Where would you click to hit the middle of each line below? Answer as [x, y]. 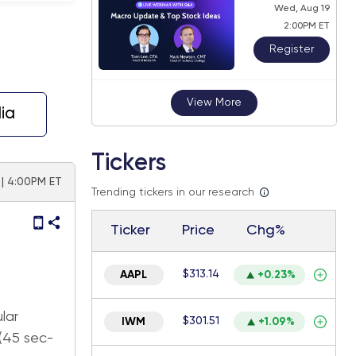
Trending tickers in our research [172, 192]
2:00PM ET [306, 26]
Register [291, 49]
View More [214, 103]
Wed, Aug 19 [302, 8]
